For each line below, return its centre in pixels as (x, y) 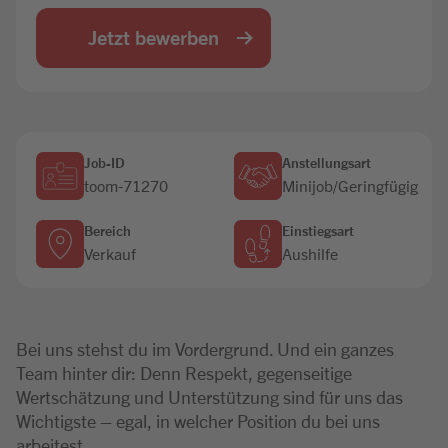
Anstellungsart (326, 162)
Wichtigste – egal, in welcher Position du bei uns (198, 420)
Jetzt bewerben (153, 36)
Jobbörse (224, 23)
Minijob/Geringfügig (350, 185)
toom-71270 (126, 185)
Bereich (107, 230)
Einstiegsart (318, 230)
